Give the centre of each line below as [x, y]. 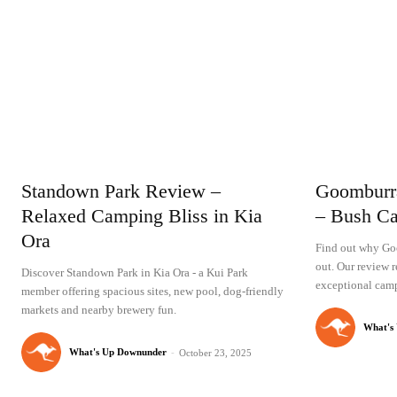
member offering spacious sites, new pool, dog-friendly [153, 292]
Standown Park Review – [121, 191]
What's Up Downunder [118, 352]
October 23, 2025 [216, 353]
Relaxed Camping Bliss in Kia [142, 216]
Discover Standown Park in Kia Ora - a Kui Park [135, 273]
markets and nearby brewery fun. [99, 310]
